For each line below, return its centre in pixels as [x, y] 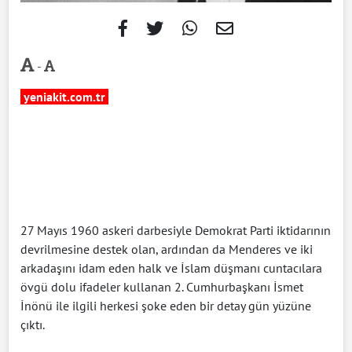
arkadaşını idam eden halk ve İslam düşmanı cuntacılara [171, 268]
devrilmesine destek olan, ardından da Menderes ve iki [167, 249]
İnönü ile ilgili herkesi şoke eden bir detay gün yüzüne [166, 306]
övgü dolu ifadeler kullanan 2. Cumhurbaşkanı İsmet [162, 287]
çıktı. [33, 324]
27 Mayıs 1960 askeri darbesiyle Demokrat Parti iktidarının [176, 230]
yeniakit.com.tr [64, 97]
